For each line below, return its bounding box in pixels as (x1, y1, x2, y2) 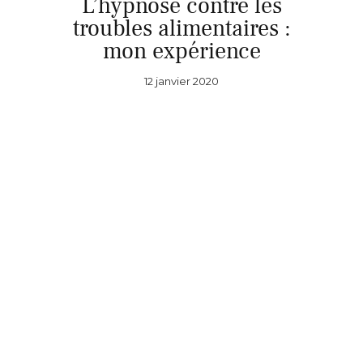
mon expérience (102, 36, 261, 66)
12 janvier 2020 (144, 74, 219, 88)
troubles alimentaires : (72, 13, 291, 43)
